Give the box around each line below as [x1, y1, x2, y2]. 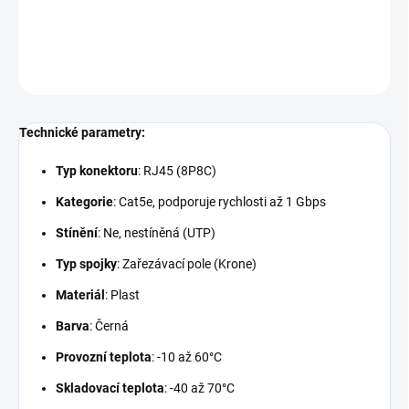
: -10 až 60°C [152, 350, 222, 365]
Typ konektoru [56, 163, 138, 179]
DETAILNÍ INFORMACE [18, 29, 131, 43]
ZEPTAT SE [45, 69, 99, 83]
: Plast [105, 288, 140, 303]
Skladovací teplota [56, 381, 164, 396]
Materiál [56, 288, 105, 303]
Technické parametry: [19, 125, 145, 141]
